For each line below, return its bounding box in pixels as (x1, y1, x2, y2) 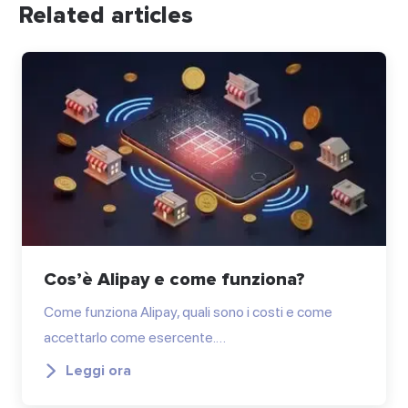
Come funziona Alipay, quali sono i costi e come (44, 302, 332, 321)
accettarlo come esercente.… (44, 328, 226, 346)
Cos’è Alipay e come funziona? (44, 268, 305, 291)
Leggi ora (66, 361, 131, 380)
